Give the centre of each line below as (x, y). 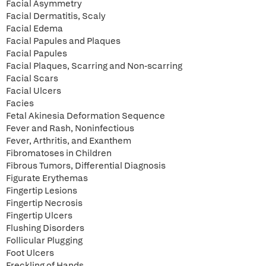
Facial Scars (32, 78)
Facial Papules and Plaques (63, 41)
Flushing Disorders (45, 228)
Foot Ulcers (30, 253)
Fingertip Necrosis (44, 203)
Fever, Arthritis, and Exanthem (69, 141)
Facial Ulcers (34, 91)
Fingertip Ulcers (39, 216)
